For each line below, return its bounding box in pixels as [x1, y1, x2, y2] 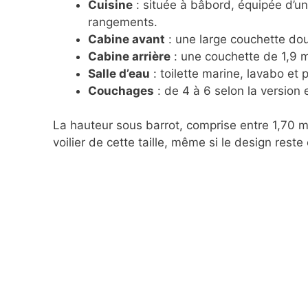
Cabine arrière [88, 49, 170, 63]
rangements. [88, 14, 157, 29]
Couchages [88, 83, 154, 98]
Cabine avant [88, 32, 165, 46]
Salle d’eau [88, 66, 150, 80]
